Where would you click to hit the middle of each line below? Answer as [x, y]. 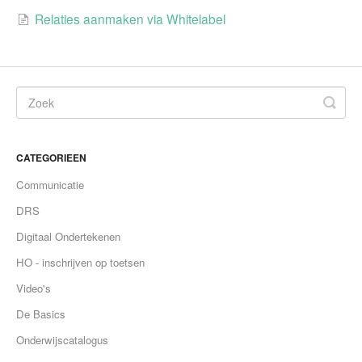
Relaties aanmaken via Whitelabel [130, 18]
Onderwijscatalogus [62, 339]
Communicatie [50, 184]
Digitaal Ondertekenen [68, 236]
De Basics [41, 314]
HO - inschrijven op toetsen [80, 262]
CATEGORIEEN [51, 157]
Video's [34, 288]
